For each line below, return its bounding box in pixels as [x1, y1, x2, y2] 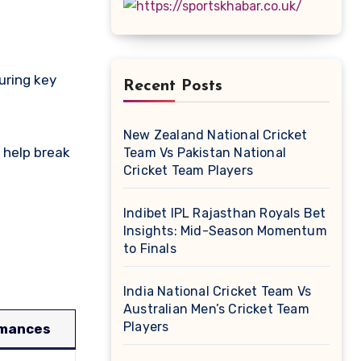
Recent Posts [123, 78, 222, 94]
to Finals [123, 241, 176, 256]
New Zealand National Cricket [123, 127, 308, 143]
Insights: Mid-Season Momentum [123, 223, 327, 239]
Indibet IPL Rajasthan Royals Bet [123, 205, 326, 221]
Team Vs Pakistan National [123, 145, 286, 160]
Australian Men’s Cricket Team [123, 301, 309, 317]
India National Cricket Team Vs [123, 284, 311, 299]
